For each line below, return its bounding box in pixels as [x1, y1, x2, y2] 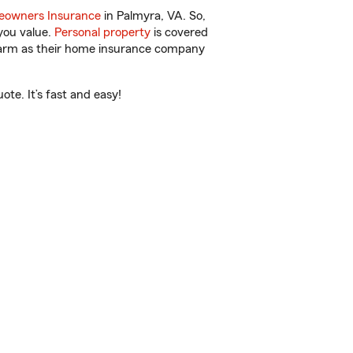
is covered [150, 26, 208, 39]
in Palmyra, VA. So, [101, 9, 206, 22]
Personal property [54, 26, 150, 39]
